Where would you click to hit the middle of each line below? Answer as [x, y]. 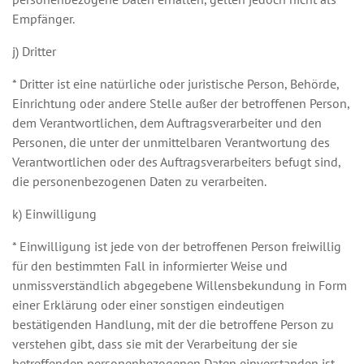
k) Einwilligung [54, 214]
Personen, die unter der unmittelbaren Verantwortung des [171, 142]
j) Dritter [34, 51]
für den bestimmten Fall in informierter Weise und [150, 266]
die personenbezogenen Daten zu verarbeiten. [139, 181]
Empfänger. [43, 19]
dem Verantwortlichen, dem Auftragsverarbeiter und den [167, 123]
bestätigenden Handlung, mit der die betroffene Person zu [173, 324]
